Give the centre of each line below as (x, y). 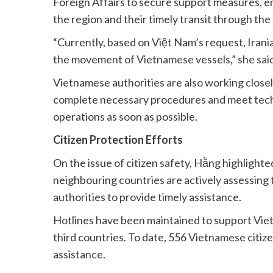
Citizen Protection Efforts (118, 140)
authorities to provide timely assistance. (147, 197)
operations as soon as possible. (125, 117)
